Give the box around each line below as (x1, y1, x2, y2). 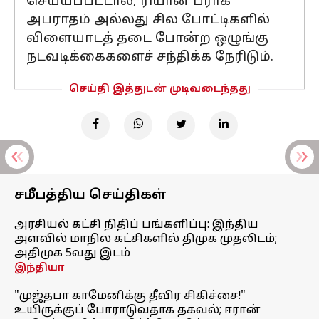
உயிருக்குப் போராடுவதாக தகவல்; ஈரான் (14, 303, 261, 318)
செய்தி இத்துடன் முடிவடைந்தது (68, 83, 251, 95)
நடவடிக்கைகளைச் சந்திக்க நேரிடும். (26, 49, 273, 66)
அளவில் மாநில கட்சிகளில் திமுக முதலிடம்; (14, 232, 277, 246)
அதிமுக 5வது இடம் (14, 246, 130, 261)
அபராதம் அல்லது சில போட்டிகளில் (26, 12, 270, 28)
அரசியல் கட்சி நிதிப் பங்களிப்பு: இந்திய (14, 218, 258, 232)
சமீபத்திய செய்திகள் (14, 187, 167, 204)
